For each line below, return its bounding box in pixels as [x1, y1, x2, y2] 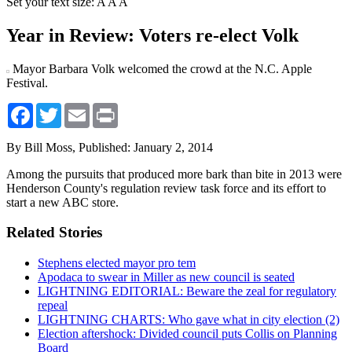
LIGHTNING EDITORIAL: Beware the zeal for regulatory [38, 284, 336, 299]
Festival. [6, 75, 48, 90]
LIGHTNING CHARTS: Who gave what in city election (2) [38, 313, 339, 327]
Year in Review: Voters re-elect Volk [6, 24, 299, 46]
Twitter [61, 101, 97, 115]
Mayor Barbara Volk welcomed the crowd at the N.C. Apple [13, 61, 312, 75]
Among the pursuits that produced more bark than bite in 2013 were [6, 167, 342, 181]
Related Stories [6, 224, 102, 241]
